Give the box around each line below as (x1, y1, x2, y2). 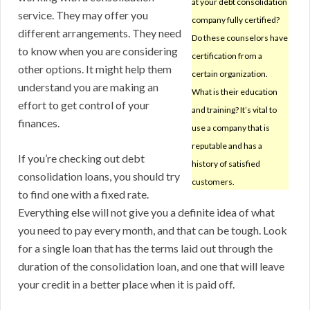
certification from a (192, 51, 262, 62)
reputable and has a (192, 140, 262, 152)
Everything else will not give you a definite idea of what (18, 206, 275, 219)
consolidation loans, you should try (18, 170, 180, 183)
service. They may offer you (18, 8, 148, 22)
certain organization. (192, 69, 268, 80)
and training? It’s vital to (192, 104, 277, 116)
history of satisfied (192, 158, 260, 170)
